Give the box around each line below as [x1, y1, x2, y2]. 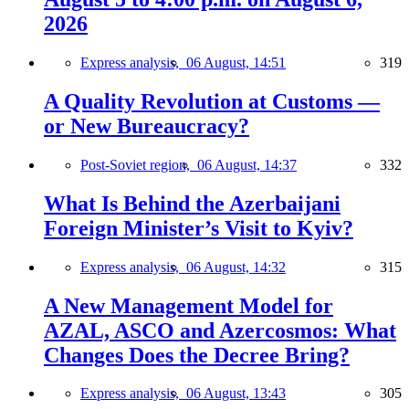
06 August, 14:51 [186, 54, 286, 70]
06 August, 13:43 [186, 385, 286, 402]
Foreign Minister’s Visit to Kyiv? [44, 215, 353, 240]
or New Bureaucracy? [44, 113, 249, 138]
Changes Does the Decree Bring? [44, 342, 350, 367]
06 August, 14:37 [197, 156, 297, 173]
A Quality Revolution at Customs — [44, 89, 380, 113]
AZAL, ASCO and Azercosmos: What [44, 318, 396, 342]
